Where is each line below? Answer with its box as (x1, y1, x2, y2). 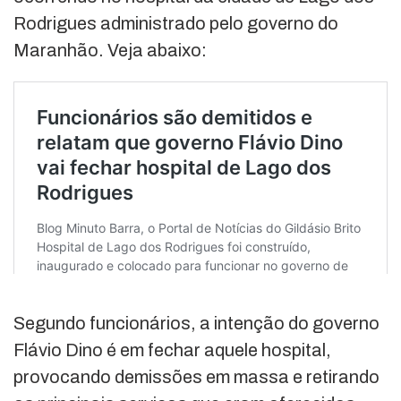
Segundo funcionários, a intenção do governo (13, 313, 380, 334)
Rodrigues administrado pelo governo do (13, 13, 338, 34)
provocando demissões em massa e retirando (13, 367, 380, 388)
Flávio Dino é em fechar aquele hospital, (13, 340, 331, 361)
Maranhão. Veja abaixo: (13, 40, 207, 61)
